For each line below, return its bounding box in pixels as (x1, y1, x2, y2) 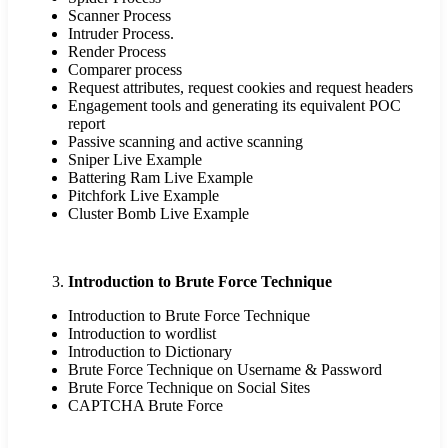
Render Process (68, 43, 166, 61)
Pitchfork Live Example (68, 187, 219, 205)
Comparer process (68, 61, 182, 79)
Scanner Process (68, 7, 171, 25)
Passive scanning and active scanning (68, 133, 303, 151)
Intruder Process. (68, 25, 174, 43)
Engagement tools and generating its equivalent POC (68, 97, 401, 115)
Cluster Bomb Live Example (68, 205, 249, 223)
